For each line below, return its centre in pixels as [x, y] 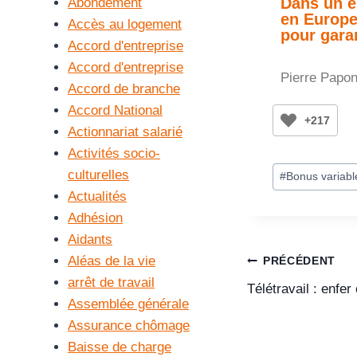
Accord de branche [124, 88]
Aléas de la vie [112, 261]
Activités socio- [114, 153]
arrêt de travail [111, 282]
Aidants [90, 239]
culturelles [98, 175]
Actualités [97, 196]
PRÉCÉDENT [299, 261]
